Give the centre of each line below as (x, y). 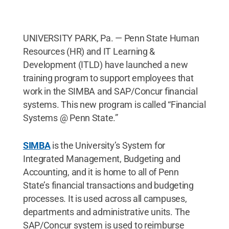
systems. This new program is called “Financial (114, 105)
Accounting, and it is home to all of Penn (101, 172)
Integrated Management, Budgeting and (102, 159)
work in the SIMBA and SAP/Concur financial (110, 91)
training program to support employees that (108, 78)
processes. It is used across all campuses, (105, 199)
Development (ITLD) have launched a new (105, 65)
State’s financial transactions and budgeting (108, 185)
